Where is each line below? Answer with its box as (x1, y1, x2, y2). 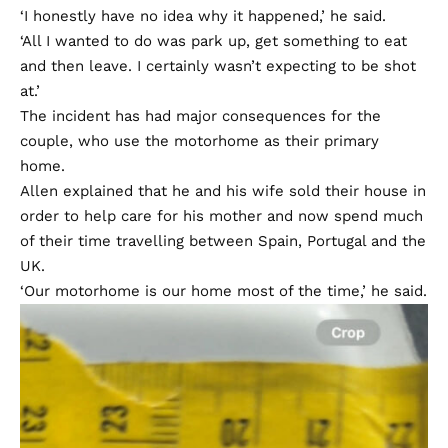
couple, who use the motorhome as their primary (20, 132, 379, 151)
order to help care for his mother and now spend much (20, 207, 423, 226)
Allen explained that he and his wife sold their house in (20, 182, 426, 201)
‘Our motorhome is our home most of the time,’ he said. (20, 282, 427, 301)
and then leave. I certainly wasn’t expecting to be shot (20, 57, 416, 76)
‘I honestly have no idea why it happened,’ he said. (20, 7, 386, 26)
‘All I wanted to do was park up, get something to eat (20, 32, 407, 51)
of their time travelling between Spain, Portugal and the (20, 232, 426, 251)
